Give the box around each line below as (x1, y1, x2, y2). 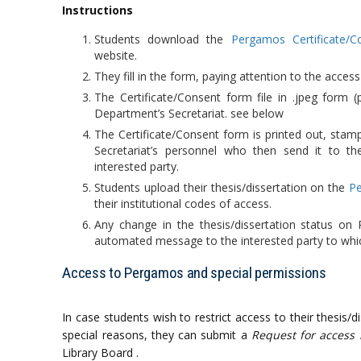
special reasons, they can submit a (62, 327, 251, 342)
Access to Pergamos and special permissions (62, 263, 326, 282)
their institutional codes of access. (94, 196, 272, 211)
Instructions (62, 2, 134, 18)
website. (94, 48, 138, 63)
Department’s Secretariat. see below (94, 106, 284, 121)
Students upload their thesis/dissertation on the (94, 180, 349, 195)
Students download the (94, 31, 231, 47)
